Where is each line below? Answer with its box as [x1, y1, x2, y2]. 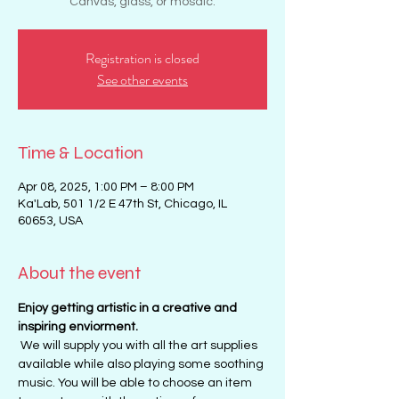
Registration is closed [85, 48, 199, 69]
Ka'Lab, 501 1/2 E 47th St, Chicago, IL [18, 198, 227, 210]
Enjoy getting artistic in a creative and [18, 302, 240, 314]
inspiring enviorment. [18, 321, 141, 333]
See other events [97, 69, 188, 90]
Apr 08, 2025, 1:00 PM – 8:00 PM [18, 181, 194, 193]
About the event [18, 262, 141, 284]
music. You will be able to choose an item [18, 377, 255, 389]
